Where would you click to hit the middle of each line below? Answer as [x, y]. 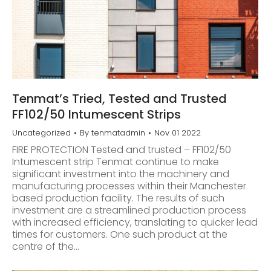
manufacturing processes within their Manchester [129, 186]
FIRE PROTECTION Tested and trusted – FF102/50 [122, 149]
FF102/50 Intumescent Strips [96, 114]
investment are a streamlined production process [129, 210]
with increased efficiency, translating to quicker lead [135, 222]
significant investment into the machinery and [121, 174]
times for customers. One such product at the [120, 234]
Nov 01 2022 [178, 132]
